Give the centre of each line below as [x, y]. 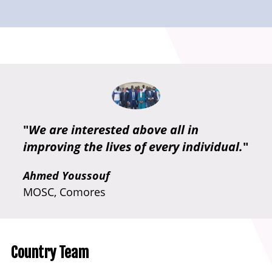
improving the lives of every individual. [133, 146]
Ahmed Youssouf [66, 175]
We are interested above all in [114, 129]
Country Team [50, 252]
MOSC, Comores [64, 192]
